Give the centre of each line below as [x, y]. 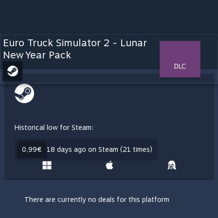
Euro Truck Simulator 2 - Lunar [75, 43]
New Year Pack [37, 55]
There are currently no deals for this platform [97, 200]
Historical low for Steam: [54, 127]
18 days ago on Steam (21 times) [100, 149]
